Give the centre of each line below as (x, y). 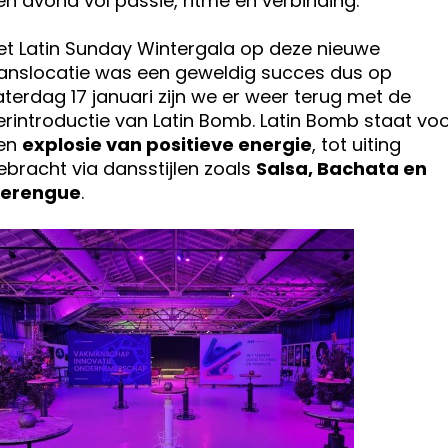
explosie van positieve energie (167, 144)
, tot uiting (356, 144)
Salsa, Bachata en (341, 168)
